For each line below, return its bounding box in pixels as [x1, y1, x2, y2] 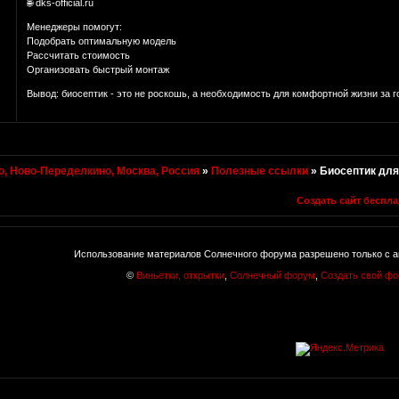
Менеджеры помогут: [27, 21, 123, 33]
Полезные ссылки [211, 164, 309, 177]
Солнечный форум [229, 270, 315, 281]
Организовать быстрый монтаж [27, 64, 170, 76]
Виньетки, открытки [135, 270, 224, 281]
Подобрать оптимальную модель [27, 36, 177, 47]
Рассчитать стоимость [27, 50, 131, 61]
